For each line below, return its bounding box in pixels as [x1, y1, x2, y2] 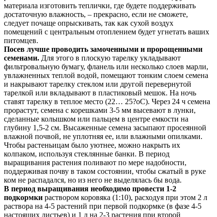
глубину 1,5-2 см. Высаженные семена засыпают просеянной [4, 124, 206, 132]
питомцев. [4, 36, 38, 45]
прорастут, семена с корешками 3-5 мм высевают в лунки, [4, 106, 196, 115]
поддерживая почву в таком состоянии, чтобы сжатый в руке [4, 167, 206, 176]
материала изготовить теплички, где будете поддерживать [4, 1, 196, 10]
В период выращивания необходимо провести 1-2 [4, 185, 176, 193]
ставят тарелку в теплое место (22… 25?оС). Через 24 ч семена [4, 97, 210, 106]
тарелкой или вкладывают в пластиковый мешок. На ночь [4, 89, 196, 97]
